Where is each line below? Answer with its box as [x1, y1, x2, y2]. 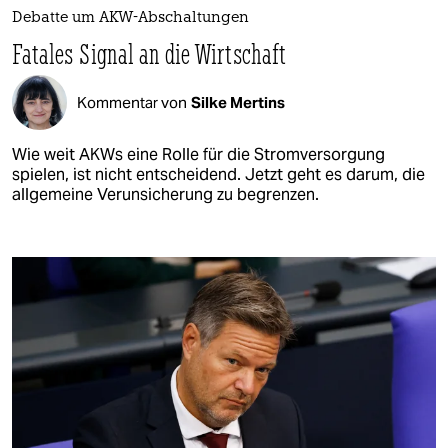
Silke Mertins [191, 92, 285, 112]
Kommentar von [77, 92, 187, 112]
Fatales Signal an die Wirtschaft [12, 36, 286, 72]
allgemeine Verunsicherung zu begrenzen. [12, 184, 319, 206]
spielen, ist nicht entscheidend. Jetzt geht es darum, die [12, 164, 425, 186]
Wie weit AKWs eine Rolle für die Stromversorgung [12, 144, 385, 166]
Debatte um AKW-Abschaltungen [12, 11, 249, 27]
